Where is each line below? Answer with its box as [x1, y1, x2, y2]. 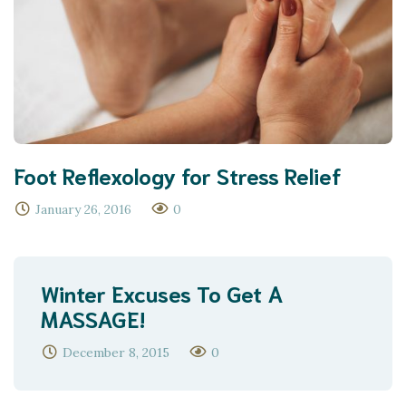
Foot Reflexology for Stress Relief [14, 160, 342, 190]
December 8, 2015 [63, 344, 169, 362]
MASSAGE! [41, 304, 145, 333]
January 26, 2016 [35, 201, 131, 218]
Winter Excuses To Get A [41, 278, 283, 308]
